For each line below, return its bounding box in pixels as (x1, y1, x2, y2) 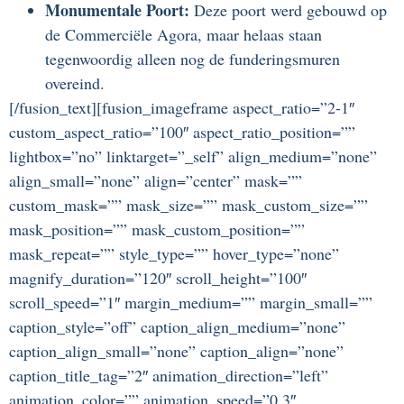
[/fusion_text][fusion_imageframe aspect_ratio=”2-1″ (9, 96, 354, 119)
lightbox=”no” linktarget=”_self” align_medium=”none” (9, 145, 377, 168)
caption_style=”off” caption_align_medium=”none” (9, 316, 345, 338)
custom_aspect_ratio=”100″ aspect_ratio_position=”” (9, 121, 355, 143)
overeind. (45, 72, 105, 95)
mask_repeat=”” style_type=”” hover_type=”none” (9, 243, 339, 265)
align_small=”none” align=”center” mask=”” (9, 170, 302, 192)
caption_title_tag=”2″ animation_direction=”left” (9, 364, 328, 387)
